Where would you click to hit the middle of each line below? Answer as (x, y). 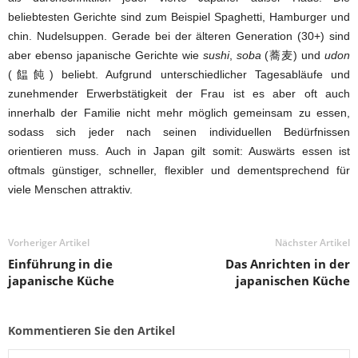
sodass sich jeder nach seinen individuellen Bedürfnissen (179, 131)
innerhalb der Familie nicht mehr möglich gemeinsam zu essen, (179, 112)
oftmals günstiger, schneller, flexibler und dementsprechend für (179, 170)
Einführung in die (60, 263)
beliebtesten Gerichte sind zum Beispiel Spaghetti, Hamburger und (179, 16)
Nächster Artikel (312, 242)
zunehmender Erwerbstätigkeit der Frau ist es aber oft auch (179, 93)
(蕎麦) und (293, 55)
